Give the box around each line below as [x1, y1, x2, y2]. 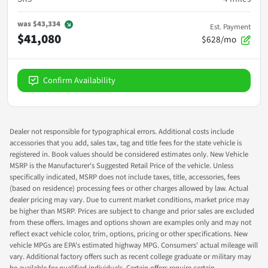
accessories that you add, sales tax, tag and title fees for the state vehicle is [10, 137, 242, 148]
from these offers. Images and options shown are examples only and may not [10, 217, 251, 228]
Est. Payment [210, 21, 251, 32]
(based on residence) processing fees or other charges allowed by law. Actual [10, 182, 248, 194]
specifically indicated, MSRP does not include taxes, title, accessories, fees [10, 171, 240, 182]
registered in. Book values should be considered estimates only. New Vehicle [10, 148, 248, 160]
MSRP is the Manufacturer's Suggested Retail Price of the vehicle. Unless [10, 160, 233, 171]
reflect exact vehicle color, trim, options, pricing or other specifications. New [10, 228, 248, 239]
